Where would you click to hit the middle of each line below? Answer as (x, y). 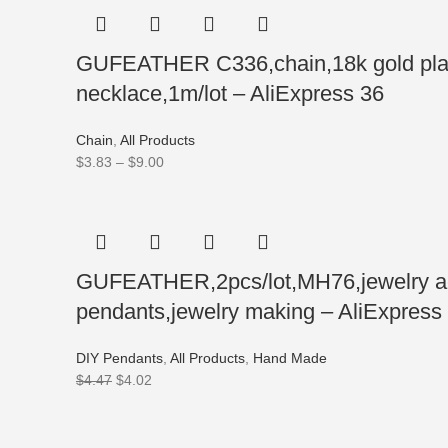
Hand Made (290, 358)
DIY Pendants (119, 358)
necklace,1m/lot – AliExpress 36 (230, 93)
